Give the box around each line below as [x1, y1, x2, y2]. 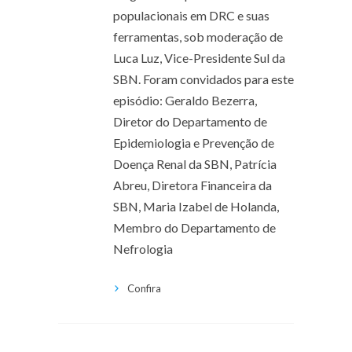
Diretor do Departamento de [113, 113, 267, 129]
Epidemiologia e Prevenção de [113, 134, 274, 150]
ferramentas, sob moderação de [113, 28, 283, 44]
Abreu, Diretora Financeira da [113, 177, 272, 192]
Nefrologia [113, 240, 173, 256]
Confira [127, 281, 161, 295]
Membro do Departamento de [113, 219, 276, 235]
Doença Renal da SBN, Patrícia [113, 156, 277, 171]
